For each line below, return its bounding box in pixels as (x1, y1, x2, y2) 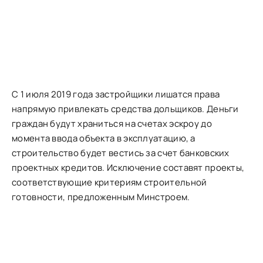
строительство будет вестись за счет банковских (12, 146, 230, 159)
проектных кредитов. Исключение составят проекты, (12, 161, 245, 174)
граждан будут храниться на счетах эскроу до (12, 117, 212, 130)
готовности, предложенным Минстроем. (12, 190, 190, 203)
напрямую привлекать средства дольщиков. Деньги (12, 102, 239, 115)
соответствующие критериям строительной (12, 176, 207, 188)
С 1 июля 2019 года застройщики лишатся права (12, 87, 220, 100)
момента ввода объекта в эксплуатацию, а (12, 131, 195, 144)
